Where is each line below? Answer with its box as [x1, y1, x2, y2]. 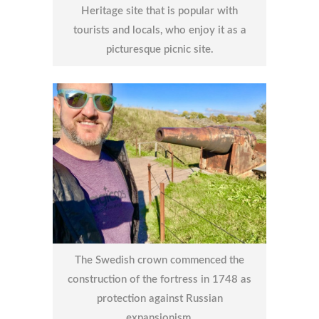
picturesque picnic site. [105, 43, 214, 55]
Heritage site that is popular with [81, 5, 238, 16]
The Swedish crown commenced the [75, 255, 244, 266]
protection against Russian [96, 293, 223, 305]
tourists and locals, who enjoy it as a [73, 24, 246, 36]
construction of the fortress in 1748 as [68, 274, 251, 286]
